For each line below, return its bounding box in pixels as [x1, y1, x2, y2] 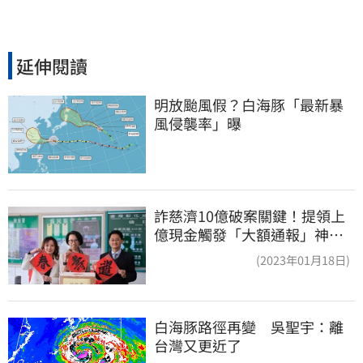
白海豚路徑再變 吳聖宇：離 [154, 315, 344, 337]
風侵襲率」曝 [154, 113, 241, 135]
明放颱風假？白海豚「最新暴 [154, 94, 344, 116]
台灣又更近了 [154, 334, 241, 356]
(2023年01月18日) [256, 251, 350, 268]
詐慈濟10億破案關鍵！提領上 [154, 205, 345, 226]
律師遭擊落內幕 [154, 242, 256, 263]
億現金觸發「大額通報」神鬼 [154, 224, 344, 245]
